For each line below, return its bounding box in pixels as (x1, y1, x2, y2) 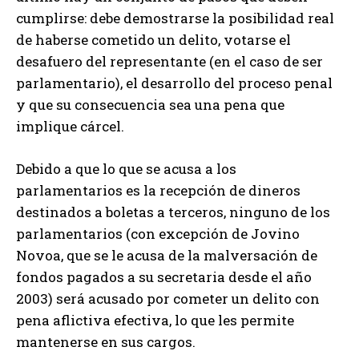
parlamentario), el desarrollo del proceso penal (16, 73, 333, 92)
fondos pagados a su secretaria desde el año (16, 267, 312, 286)
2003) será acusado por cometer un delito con (16, 288, 320, 308)
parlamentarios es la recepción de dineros (16, 180, 301, 200)
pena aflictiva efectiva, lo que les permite (16, 310, 294, 329)
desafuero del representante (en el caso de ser (16, 51, 323, 71)
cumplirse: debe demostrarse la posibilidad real (16, 8, 334, 27)
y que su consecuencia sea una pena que (16, 95, 284, 114)
